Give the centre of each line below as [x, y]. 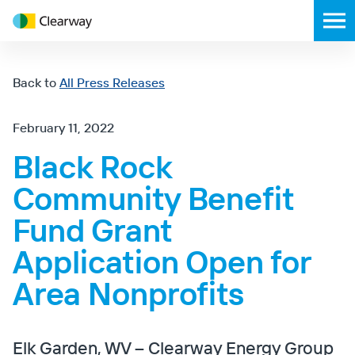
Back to [34, 82]
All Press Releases [112, 82]
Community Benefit [154, 198]
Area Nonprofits [128, 293]
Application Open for [162, 261]
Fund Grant [93, 230]
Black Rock [92, 166]
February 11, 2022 [63, 128]
